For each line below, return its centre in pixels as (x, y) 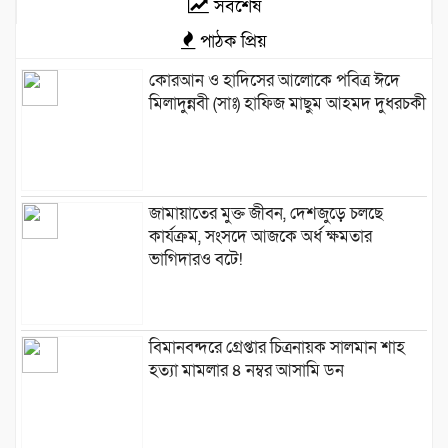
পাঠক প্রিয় (231, 40)
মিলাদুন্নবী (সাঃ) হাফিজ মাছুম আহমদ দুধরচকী (287, 103)
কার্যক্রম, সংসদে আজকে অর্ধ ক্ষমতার (260, 237)
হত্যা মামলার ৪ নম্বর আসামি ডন (246, 370)
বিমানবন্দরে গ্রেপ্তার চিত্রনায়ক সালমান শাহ (276, 347)
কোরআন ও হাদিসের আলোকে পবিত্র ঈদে (274, 80)
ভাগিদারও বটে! (195, 260)
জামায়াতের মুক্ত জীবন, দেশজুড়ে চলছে (265, 214)
